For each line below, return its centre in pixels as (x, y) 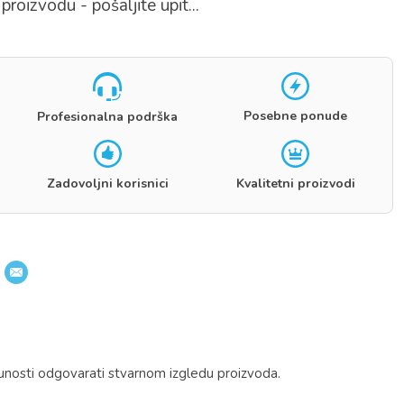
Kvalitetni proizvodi (295, 184)
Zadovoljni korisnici (107, 184)
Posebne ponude (296, 116)
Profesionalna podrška (108, 116)
